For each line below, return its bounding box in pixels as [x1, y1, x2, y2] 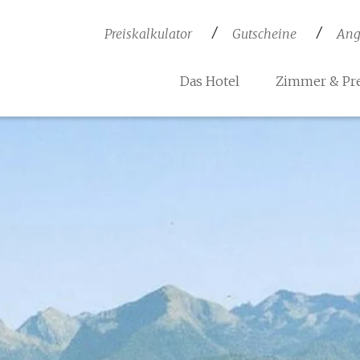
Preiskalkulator [104, 26, 192, 42]
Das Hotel [180, 73, 239, 89]
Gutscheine [232, 26, 297, 42]
